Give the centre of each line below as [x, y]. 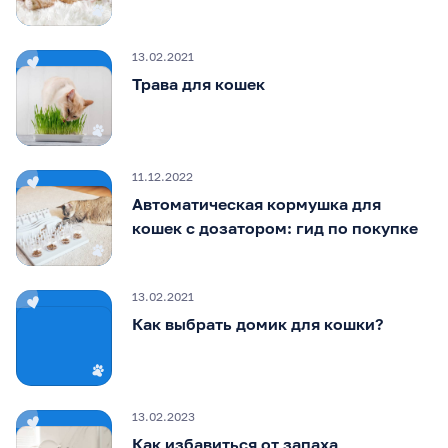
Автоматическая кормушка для [256, 203]
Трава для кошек [198, 83]
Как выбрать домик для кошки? [257, 323]
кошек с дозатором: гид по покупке [275, 227]
